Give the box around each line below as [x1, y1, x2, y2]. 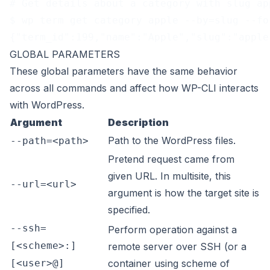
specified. [108, 204, 150, 216]
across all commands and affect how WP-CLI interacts [10, 82, 259, 94]
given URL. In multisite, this [108, 170, 231, 182]
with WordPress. [10, 99, 84, 111]
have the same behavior [124, 65, 237, 77]
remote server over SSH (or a [108, 240, 246, 253]
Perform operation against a [108, 224, 237, 236]
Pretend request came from [108, 153, 234, 165]
